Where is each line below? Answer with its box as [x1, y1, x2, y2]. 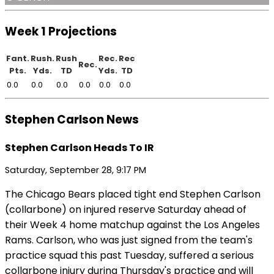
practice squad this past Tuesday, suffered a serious [5, 248, 254, 263]
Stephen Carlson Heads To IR [5, 140, 154, 155]
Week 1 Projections [5, 23, 117, 40]
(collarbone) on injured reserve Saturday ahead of [5, 202, 246, 217]
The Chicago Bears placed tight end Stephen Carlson [5, 187, 261, 202]
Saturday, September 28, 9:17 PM [5, 164, 146, 177]
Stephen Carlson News [5, 111, 139, 128]
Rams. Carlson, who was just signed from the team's [5, 233, 253, 248]
